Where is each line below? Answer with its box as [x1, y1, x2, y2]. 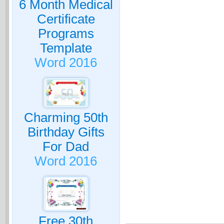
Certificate [36, 11, 95, 26]
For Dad [42, 139, 89, 153]
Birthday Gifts [27, 125, 104, 139]
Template [39, 40, 92, 55]
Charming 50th [23, 110, 108, 124]
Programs [37, 26, 94, 40]
